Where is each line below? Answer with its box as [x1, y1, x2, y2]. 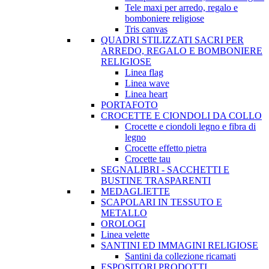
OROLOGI [101, 219, 145, 229]
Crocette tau [125, 154, 171, 164]
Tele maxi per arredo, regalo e [125, 2, 238, 13]
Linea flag [125, 67, 163, 77]
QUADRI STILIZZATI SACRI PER [101, 35, 244, 45]
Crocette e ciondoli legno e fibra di [125, 121, 256, 131]
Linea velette [101, 229, 150, 240]
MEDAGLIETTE [101, 186, 170, 196]
